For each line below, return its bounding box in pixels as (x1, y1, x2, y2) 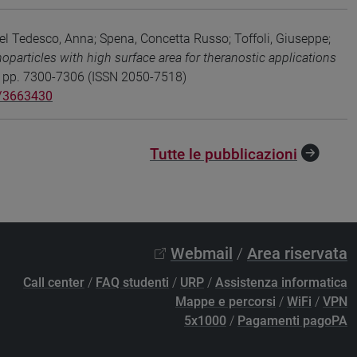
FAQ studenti (96, 275, 169, 291)
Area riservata (247, 244, 347, 264)
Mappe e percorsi (175, 294, 276, 310)
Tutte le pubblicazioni (150, 145, 297, 164)
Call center (23, 275, 84, 291)
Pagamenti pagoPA (237, 313, 347, 329)
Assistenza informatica (215, 275, 347, 291)
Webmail (171, 244, 233, 264)
